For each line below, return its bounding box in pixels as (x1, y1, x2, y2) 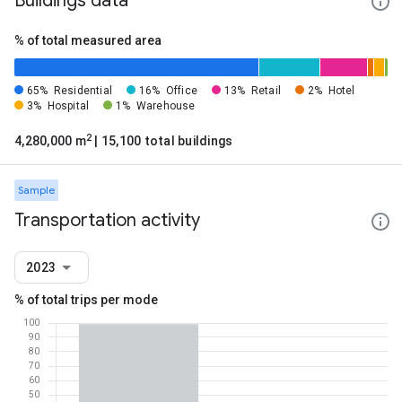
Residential (53, 84, 112, 97)
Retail (250, 84, 281, 97)
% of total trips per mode (14, 293, 158, 307)
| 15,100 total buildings (92, 134, 233, 148)
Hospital (47, 100, 90, 112)
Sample (18, 183, 55, 197)
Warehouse (135, 100, 196, 112)
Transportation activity (14, 209, 200, 232)
